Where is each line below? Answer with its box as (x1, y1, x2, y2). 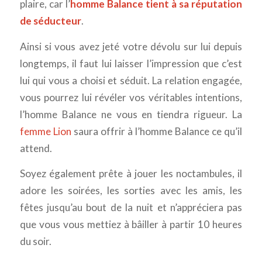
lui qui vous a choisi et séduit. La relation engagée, (19, 74, 243, 87)
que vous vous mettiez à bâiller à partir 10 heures (19, 218, 243, 231)
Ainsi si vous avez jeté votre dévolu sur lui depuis (19, 40, 243, 53)
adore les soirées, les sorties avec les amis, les (19, 184, 243, 197)
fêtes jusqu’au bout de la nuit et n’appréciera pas (19, 201, 243, 214)
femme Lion (19, 125, 71, 137)
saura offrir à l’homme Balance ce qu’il (71, 125, 243, 137)
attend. (19, 142, 52, 154)
